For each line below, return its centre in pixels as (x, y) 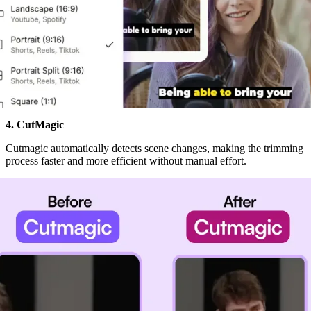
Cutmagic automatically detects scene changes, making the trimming (154, 148)
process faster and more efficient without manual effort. (126, 160)
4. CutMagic (35, 124)
